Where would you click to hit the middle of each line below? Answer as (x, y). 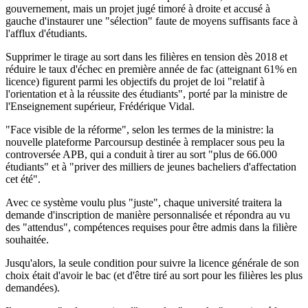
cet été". (23, 179)
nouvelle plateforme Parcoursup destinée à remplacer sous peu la (145, 142)
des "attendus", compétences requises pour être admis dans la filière (151, 227)
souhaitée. (27, 239)
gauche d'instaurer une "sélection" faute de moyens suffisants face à (152, 21)
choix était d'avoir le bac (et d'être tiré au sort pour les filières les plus (154, 275)
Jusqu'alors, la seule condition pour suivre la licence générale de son (152, 263)
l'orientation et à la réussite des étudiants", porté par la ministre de (146, 93)
